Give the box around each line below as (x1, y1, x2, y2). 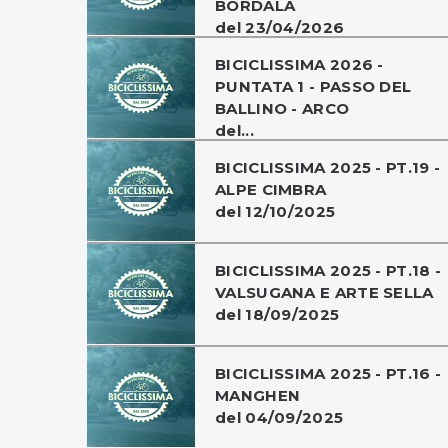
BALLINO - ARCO (215, 98, 350, 118)
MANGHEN (215, 385, 301, 405)
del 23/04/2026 (215, 17, 345, 37)
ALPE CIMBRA (215, 179, 327, 199)
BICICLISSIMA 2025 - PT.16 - (215, 363, 442, 383)
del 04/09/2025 (215, 407, 344, 427)
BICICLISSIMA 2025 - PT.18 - (215, 260, 442, 280)
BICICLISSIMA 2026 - (215, 54, 384, 74)
